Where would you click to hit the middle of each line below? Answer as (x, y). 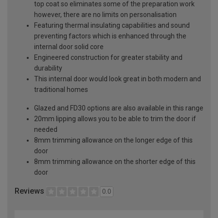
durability (48, 68)
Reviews (30, 191)
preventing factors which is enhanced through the (110, 36)
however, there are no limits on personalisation (105, 14)
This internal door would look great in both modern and (118, 79)
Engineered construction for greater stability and (108, 57)
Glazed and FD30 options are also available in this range (119, 108)
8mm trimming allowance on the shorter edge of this (115, 161)
